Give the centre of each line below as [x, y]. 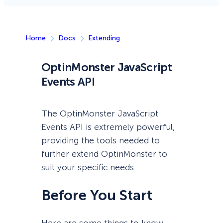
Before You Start [97, 195]
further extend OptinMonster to [104, 154]
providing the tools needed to [100, 141]
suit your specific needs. [88, 167]
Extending [104, 38]
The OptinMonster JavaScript [100, 114]
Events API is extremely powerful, [108, 127]
